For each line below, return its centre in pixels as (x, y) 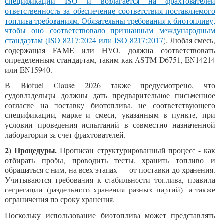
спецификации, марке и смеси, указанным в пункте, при (110, 115)
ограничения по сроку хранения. (60, 199)
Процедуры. (36, 150)
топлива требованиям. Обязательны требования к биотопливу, (110, 20)
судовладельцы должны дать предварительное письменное (110, 95)
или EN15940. (28, 69)
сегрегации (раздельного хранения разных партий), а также (110, 189)
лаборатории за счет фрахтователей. (65, 134)
